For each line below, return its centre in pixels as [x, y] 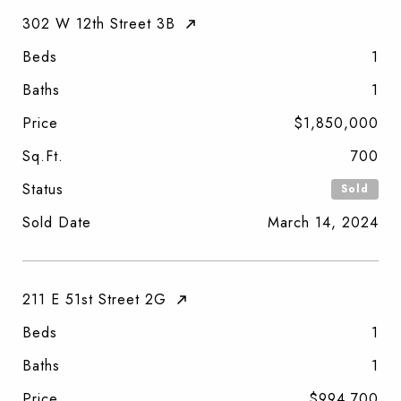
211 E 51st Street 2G [94, 299]
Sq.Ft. [43, 156]
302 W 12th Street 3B [99, 23]
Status [43, 189]
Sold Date [57, 222]
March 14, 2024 [323, 222]
